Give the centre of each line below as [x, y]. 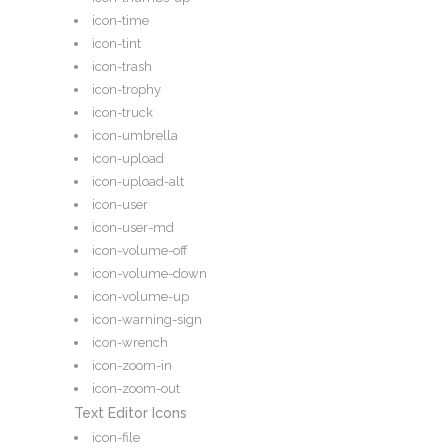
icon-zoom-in [132, 366]
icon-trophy [126, 90]
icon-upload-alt [138, 182]
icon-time [120, 21]
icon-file [116, 438]
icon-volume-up [140, 297]
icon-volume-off [140, 251]
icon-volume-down [149, 274]
